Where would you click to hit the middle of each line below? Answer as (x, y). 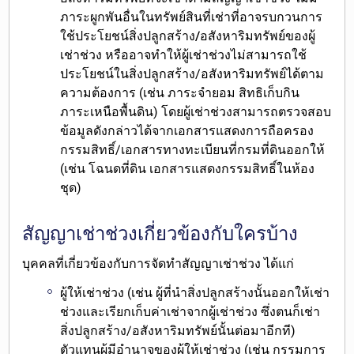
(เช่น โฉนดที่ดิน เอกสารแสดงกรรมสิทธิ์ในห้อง (188, 168)
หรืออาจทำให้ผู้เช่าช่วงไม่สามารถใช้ (205, 55)
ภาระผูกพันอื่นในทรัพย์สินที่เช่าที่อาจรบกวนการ (192, 17)
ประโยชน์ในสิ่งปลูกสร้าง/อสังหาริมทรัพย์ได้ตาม (192, 73)
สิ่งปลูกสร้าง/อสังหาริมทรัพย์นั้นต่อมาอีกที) (178, 330)
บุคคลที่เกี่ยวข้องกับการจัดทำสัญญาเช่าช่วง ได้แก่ (158, 263)
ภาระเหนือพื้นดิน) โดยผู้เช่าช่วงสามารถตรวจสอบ (196, 111)
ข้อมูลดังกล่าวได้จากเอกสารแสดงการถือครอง (187, 130)
